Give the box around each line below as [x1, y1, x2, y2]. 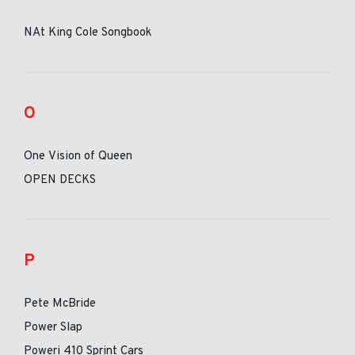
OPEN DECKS [24, 173, 96, 188]
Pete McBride [24, 296, 96, 311]
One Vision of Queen [24, 149, 132, 164]
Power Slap [24, 320, 82, 335]
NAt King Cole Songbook [24, 25, 151, 40]
